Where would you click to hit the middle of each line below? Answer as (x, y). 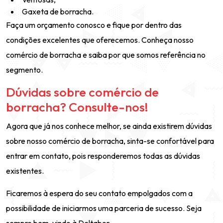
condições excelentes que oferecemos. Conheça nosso (100, 40)
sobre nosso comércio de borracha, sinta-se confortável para (110, 141)
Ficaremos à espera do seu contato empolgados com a (99, 193)
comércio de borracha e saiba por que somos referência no (106, 55)
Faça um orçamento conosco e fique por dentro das (94, 25)
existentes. (25, 171)
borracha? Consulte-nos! (77, 107)
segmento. (24, 70)
